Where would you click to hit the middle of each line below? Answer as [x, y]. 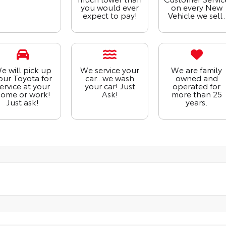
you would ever [110, 7]
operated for [197, 86]
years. [197, 102]
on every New [196, 7]
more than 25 [196, 94]
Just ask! [23, 102]
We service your [110, 70]
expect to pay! [110, 15]
